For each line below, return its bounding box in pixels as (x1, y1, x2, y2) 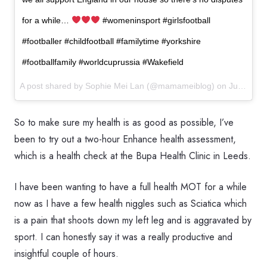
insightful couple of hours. (14, 247, 119, 260)
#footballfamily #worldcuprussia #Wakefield (22, 57, 184, 67)
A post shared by (20, 81, 85, 91)
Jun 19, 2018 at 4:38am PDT (229, 81, 238, 91)
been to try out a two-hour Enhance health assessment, (14, 132, 236, 146)
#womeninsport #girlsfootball (100, 15, 210, 25)
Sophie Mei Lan (85, 81, 144, 91)
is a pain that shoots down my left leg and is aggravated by (14, 213, 252, 227)
